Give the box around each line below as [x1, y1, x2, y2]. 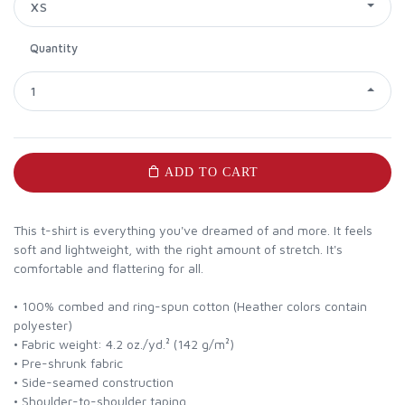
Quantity [30, 40, 78, 55]
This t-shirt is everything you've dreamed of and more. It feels [14, 221, 372, 238]
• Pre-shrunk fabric [14, 354, 123, 371]
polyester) [14, 316, 72, 333]
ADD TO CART [164, 165, 259, 179]
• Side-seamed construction [14, 373, 174, 390]
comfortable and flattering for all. [14, 259, 203, 276]
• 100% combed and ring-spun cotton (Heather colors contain [14, 297, 367, 314]
